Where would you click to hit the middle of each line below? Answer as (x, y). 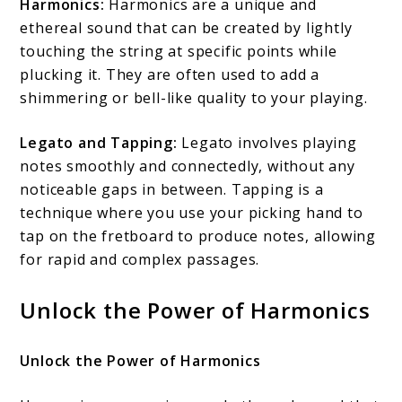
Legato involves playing (267, 143)
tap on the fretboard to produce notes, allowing (198, 236)
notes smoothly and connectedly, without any (188, 166)
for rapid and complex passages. (140, 260)
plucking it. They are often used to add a (170, 75)
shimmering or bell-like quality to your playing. (194, 98)
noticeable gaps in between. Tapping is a (172, 190)
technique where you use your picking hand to (192, 213)
